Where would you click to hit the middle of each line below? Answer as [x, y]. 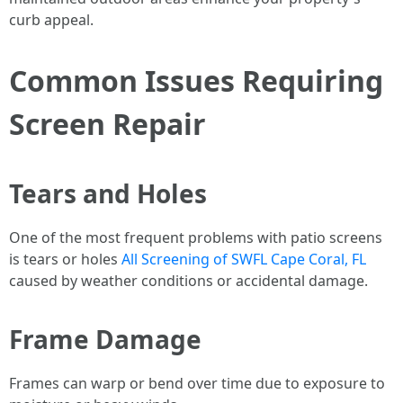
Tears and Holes [108, 193]
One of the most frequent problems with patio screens [196, 237]
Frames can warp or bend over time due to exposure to [197, 383]
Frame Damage [105, 339]
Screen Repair [107, 124]
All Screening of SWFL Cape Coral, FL [244, 259]
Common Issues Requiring [196, 81]
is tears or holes [65, 259]
